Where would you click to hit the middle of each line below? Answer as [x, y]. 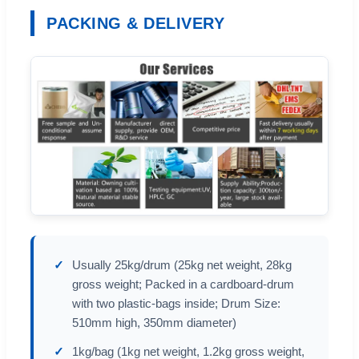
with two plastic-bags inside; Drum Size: [176, 304]
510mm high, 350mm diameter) [154, 323]
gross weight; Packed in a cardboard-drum [183, 284]
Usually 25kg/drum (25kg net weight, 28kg [182, 265]
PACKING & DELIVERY [135, 23]
